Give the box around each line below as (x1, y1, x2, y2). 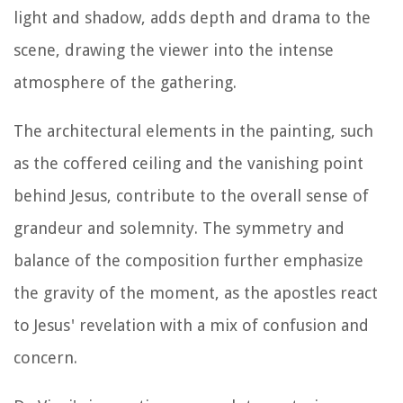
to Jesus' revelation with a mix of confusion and (13, 315, 369, 335)
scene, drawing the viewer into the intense (13, 40, 334, 59)
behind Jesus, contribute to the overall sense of (13, 185, 369, 205)
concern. (13, 347, 77, 367)
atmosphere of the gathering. (13, 72, 237, 92)
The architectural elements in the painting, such (13, 121, 373, 140)
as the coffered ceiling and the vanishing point (13, 153, 363, 173)
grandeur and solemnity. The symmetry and (13, 218, 345, 237)
